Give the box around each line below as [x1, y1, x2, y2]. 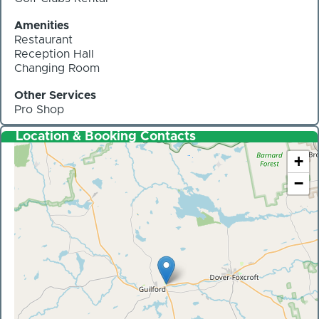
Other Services [14, 90, 96, 101]
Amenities [14, 20, 69, 31]
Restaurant [14, 34, 73, 46]
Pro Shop [14, 104, 64, 115]
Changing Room [14, 63, 100, 74]
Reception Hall [14, 48, 94, 60]
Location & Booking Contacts [16, 130, 196, 143]
